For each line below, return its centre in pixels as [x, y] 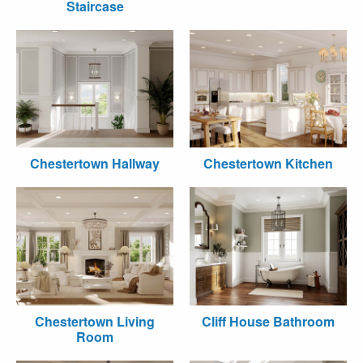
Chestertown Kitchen [268, 163]
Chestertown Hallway [95, 163]
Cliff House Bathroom [268, 321]
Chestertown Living [95, 321]
